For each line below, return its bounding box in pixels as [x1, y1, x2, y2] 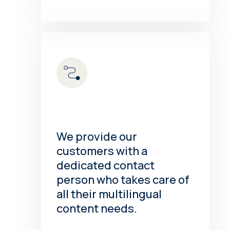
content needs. [56, 201, 138, 217]
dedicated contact [56, 158, 155, 174]
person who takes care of [56, 172, 190, 188]
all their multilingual [56, 186, 162, 202]
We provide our [56, 129, 138, 145]
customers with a [56, 143, 148, 159]
